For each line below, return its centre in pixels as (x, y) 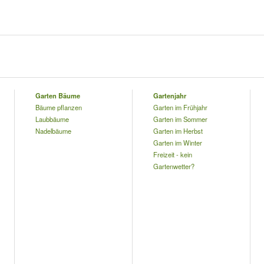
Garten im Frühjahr (180, 107)
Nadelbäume (53, 131)
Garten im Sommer (180, 119)
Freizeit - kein (172, 154)
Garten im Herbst (178, 131)
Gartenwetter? (174, 166)
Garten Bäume (57, 95)
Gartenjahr (169, 95)
